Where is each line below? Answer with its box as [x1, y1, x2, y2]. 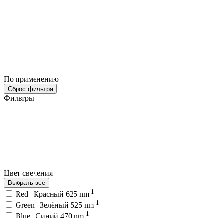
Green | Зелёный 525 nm [16, 200, 96, 209]
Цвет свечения [4, 168, 54, 177]
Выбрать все [8, 179, 45, 186]
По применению [4, 74, 61, 83]
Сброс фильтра [8, 85, 53, 92]
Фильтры [4, 93, 34, 102]
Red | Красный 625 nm [16, 190, 91, 199]
